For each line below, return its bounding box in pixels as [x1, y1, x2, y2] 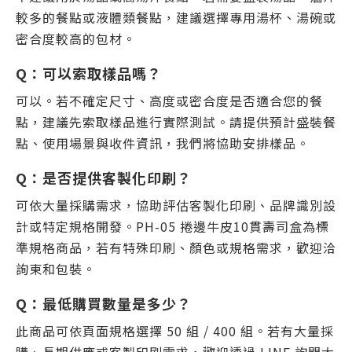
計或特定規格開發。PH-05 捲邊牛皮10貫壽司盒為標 [16, 217, 329, 236]
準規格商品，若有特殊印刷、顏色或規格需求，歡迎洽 [16, 238, 336, 257]
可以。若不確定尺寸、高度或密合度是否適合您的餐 [16, 91, 323, 110]
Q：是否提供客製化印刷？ [16, 167, 192, 188]
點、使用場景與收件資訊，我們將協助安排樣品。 [16, 134, 310, 152]
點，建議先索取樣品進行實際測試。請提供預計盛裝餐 [16, 112, 336, 131]
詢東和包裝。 [16, 259, 96, 278]
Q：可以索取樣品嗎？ [16, 63, 162, 83]
